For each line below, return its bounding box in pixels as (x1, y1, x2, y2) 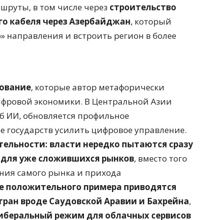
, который (131, 16, 171, 27)
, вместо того (134, 153, 187, 165)
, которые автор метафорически (31, 82, 165, 93)
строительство (110, 1, 176, 13)
